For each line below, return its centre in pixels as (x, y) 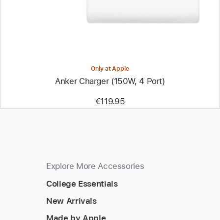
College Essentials (82, 183)
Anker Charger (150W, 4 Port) (110, 81)
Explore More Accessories (95, 166)
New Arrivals (71, 201)
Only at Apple (110, 69)
